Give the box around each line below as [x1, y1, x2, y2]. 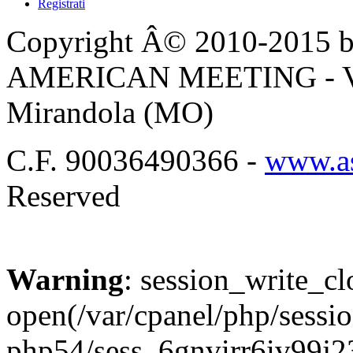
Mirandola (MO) [6, 95, 214, 129]
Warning [6, 262, 124, 296]
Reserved [6, 178, 121, 213]
